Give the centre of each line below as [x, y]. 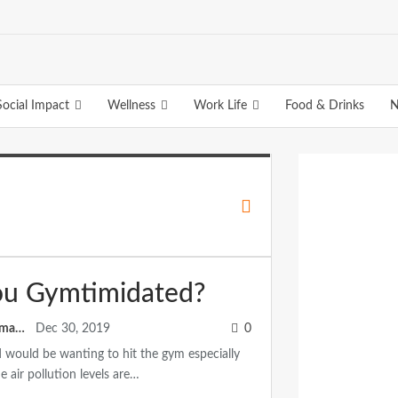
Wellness [131, 106]
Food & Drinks [325, 106]
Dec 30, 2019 [73, 329]
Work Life [220, 106]
